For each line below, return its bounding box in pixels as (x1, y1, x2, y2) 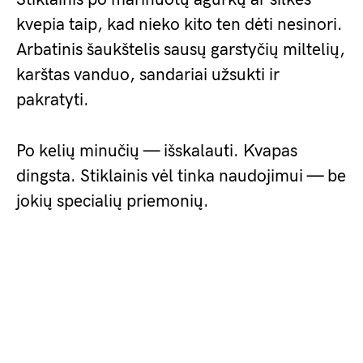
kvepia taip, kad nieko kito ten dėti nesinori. (16, 15, 343, 35)
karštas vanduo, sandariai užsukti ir (16, 65, 280, 85)
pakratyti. (16, 90, 89, 110)
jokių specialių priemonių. (16, 191, 209, 211)
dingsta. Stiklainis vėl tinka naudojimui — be (16, 166, 346, 186)
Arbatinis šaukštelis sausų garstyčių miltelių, (16, 40, 345, 60)
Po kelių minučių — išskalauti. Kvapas (16, 141, 297, 161)
